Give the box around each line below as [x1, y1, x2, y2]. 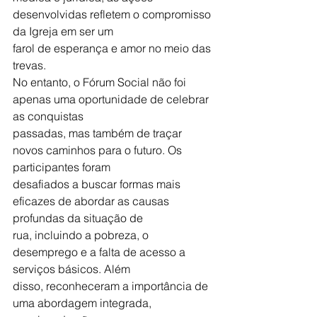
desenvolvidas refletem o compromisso [13, 7, 214, 22]
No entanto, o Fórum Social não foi [13, 75, 189, 90]
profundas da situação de [13, 211, 143, 226]
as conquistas [13, 109, 83, 124]
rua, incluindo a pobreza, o [13, 228, 151, 243]
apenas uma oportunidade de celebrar [13, 92, 212, 107]
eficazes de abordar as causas [13, 194, 172, 209]
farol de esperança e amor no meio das [13, 41, 214, 56]
